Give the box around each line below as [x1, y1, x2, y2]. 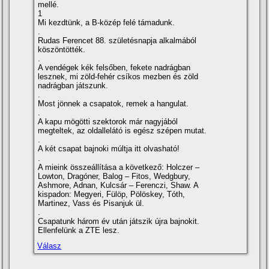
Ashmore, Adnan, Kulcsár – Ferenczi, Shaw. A [38, 181, 199, 190]
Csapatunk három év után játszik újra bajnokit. [38, 217, 200, 226]
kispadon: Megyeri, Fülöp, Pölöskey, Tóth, [38, 190, 186, 199]
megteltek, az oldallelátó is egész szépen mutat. [38, 126, 207, 136]
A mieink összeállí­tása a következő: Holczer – [38, 163, 200, 172]
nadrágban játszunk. [38, 81, 109, 91]
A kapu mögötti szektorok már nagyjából [38, 117, 178, 127]
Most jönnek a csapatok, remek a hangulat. [38, 99, 189, 109]
